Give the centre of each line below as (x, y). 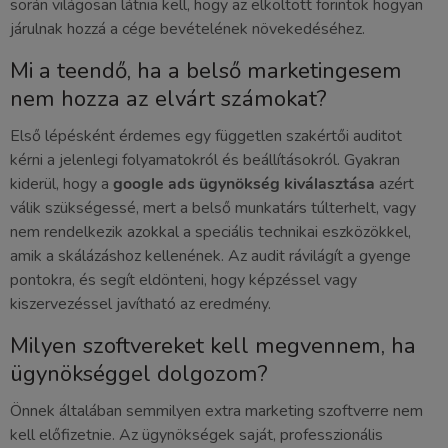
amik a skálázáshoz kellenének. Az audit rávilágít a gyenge (210, 256)
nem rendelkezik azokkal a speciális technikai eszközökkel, (210, 232)
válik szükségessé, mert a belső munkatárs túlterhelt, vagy (213, 208)
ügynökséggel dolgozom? (139, 374)
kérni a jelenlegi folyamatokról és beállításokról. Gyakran (205, 160)
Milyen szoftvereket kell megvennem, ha (213, 346)
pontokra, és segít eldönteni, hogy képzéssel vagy (183, 280)
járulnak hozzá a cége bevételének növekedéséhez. (187, 29)
